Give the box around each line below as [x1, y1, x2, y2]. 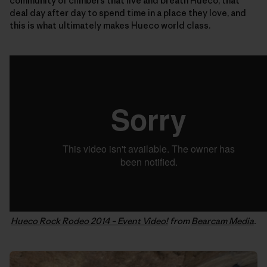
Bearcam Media [191, 215, 254, 226]
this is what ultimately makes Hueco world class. [10, 19, 210, 31]
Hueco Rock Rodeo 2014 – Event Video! [11, 215, 168, 226]
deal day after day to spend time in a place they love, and [10, 7, 246, 18]
